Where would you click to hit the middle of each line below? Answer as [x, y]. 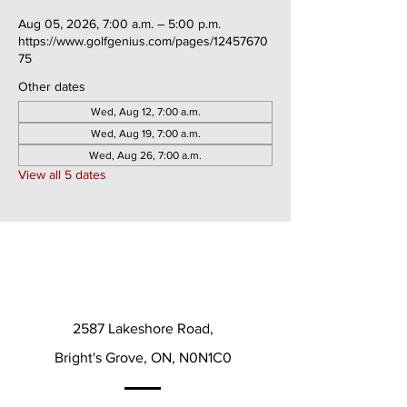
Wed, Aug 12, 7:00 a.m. [145, 112]
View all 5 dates [62, 174]
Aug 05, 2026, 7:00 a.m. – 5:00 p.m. [119, 24]
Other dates [52, 86]
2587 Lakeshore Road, [143, 328]
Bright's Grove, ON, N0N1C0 [143, 357]
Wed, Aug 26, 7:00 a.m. [145, 155]
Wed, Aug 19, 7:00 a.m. [145, 134]
